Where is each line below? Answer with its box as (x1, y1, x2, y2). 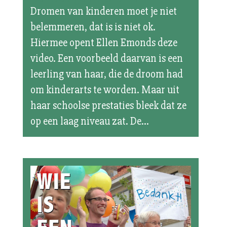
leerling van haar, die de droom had (30, 67, 183, 81)
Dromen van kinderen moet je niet (30, 5, 177, 18)
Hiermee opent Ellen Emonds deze (30, 36, 177, 49)
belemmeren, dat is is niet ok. (30, 20, 156, 33)
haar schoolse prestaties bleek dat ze (30, 99, 186, 112)
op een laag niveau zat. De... (30, 115, 149, 128)
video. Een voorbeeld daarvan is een (30, 52, 183, 65)
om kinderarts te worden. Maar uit (30, 83, 179, 96)
